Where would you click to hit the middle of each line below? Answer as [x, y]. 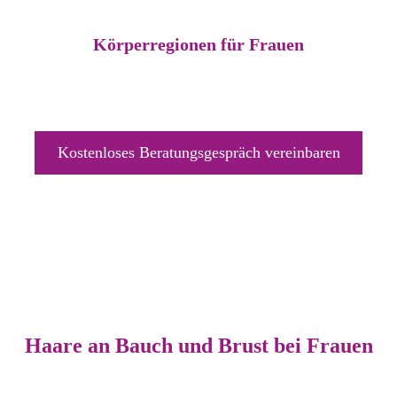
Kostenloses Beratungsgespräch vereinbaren [198, 152]
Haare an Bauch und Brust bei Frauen [198, 345]
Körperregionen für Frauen [198, 44]
